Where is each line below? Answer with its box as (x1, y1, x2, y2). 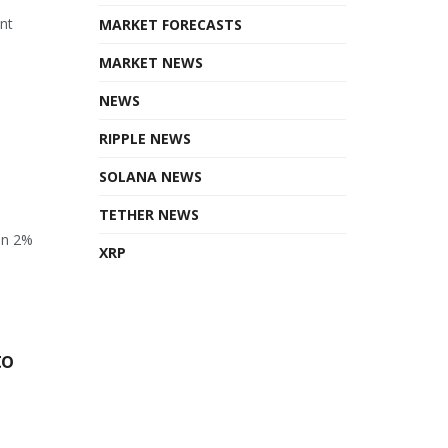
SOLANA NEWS (98, 166, 202, 186)
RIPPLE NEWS (98, 128, 191, 148)
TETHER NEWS (98, 204, 199, 224)
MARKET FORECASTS (98, 14, 242, 34)
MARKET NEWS (98, 52, 203, 72)
